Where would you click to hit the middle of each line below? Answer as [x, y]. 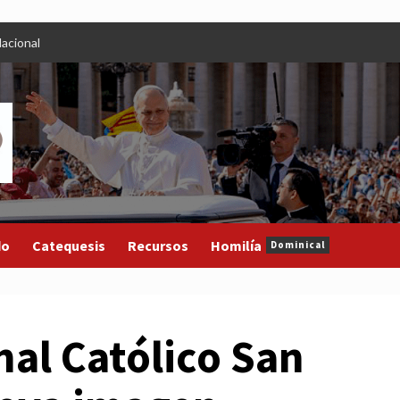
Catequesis [69, 245]
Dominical [298, 245]
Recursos [158, 245]
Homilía [236, 245]
